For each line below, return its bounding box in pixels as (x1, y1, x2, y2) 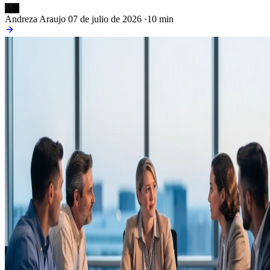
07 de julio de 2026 (68, 14, 142, 25)
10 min (147, 14, 174, 25)
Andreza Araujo (5, 14, 66, 25)
